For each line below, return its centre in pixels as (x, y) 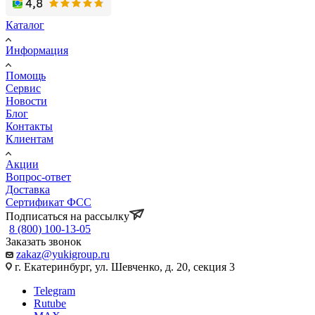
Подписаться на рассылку (67, 216)
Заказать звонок (44, 241)
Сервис (23, 88)
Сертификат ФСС (49, 202)
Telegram (54, 290)
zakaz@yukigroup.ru (63, 254)
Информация (37, 50)
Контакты (29, 126)
